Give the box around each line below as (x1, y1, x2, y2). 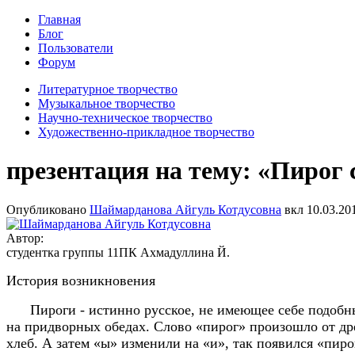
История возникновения (6, 272, 155, 288)
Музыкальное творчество (38, 97, 175, 110)
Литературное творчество (38, 82, 177, 96)
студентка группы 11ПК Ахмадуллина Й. (6, 245, 230, 259)
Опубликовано (6, 202, 90, 216)
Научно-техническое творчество (38, 111, 212, 124)
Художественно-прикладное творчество (38, 125, 254, 139)
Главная (38, 13, 81, 26)
